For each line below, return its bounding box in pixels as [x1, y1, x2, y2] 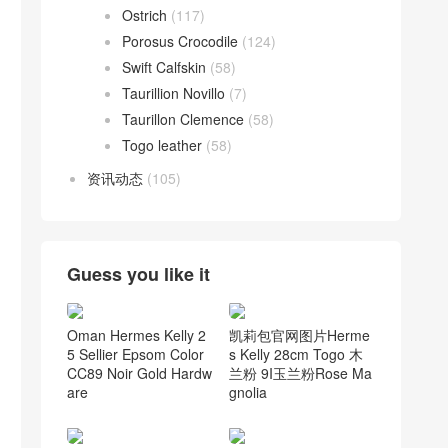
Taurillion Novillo [122, 83, 225, 103]
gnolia [228, 381, 267, 402]
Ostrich [122, 5, 167, 25]
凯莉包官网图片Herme [228, 324, 370, 345]
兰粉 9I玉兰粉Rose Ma [228, 362, 372, 383]
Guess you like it [67, 261, 210, 287]
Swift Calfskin [122, 57, 206, 77]
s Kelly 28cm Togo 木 [228, 343, 363, 364]
